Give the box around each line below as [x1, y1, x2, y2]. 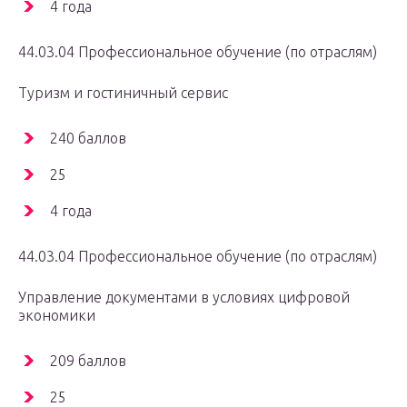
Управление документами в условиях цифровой [18, 289, 350, 306]
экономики [18, 307, 95, 324]
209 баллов [50, 352, 126, 370]
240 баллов [50, 130, 126, 147]
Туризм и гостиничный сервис [18, 84, 228, 102]
